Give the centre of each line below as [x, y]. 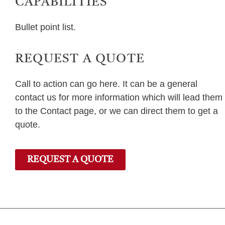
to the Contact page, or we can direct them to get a [117, 111]
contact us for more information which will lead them [119, 98]
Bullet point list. [45, 27]
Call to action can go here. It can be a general [106, 84]
